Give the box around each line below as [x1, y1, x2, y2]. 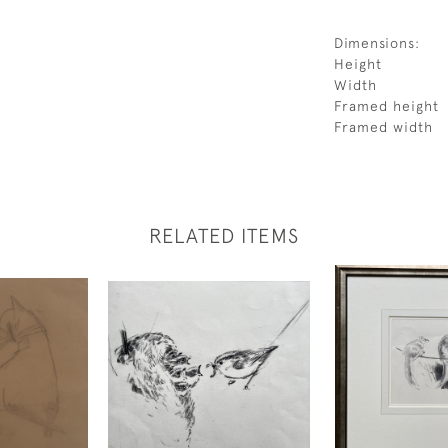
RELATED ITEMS [149, 224, 299, 247]
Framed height [334, 98, 439, 114]
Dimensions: [334, 35, 420, 51]
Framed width [334, 119, 433, 135]
